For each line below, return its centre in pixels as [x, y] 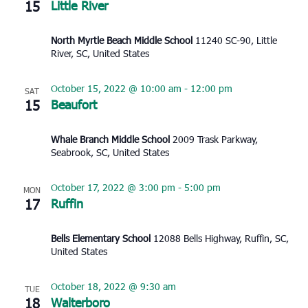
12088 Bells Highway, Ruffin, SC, [221, 239]
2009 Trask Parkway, [215, 140]
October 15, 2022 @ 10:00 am [116, 89]
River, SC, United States [100, 54]
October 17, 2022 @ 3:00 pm [113, 188]
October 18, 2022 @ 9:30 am [113, 287]
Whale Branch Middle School [111, 140]
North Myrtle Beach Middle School [123, 41]
